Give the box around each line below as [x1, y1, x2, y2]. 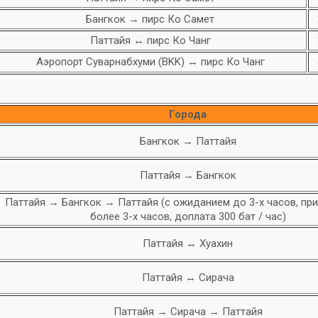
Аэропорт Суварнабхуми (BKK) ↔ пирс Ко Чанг [35, 55, 265, 68]
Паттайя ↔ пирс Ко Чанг [89, 34, 211, 47]
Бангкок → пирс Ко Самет [86, 13, 214, 26]
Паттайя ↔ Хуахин [143, 237, 233, 250]
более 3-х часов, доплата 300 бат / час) [89, 210, 286, 223]
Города [169, 108, 207, 121]
